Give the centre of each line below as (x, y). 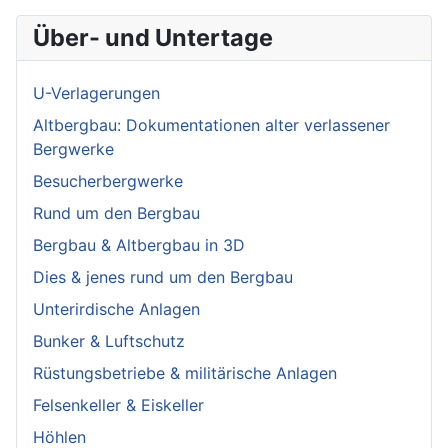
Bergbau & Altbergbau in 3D (139, 245)
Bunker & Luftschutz (109, 341)
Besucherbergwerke (108, 181)
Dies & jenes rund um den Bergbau (163, 277)
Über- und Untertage (153, 38)
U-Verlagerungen (96, 93)
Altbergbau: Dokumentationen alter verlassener (211, 125)
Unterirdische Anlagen (116, 309)
